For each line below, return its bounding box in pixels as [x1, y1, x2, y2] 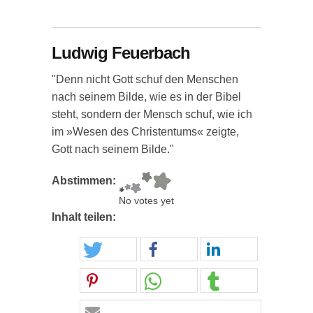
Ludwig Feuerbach [52, 43, 190, 62]
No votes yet [119, 196, 174, 206]
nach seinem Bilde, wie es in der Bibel [52, 91, 241, 103]
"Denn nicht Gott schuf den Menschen [52, 73, 238, 85]
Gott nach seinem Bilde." [52, 143, 174, 155]
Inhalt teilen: [52, 211, 119, 223]
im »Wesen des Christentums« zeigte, [52, 126, 239, 138]
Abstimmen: [52, 175, 119, 187]
